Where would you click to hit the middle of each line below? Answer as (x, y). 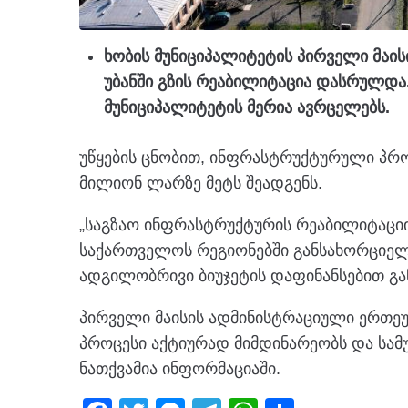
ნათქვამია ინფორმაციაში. (180, 369)
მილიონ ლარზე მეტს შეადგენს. (201, 184)
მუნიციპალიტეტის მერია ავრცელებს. (247, 108)
